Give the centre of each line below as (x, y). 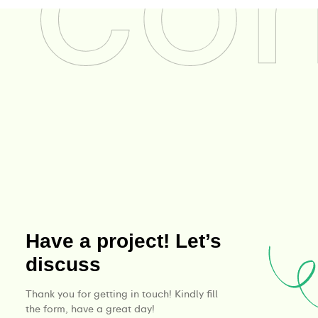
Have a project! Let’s (124, 241)
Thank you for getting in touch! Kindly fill (122, 294)
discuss (63, 264)
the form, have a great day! (90, 309)
